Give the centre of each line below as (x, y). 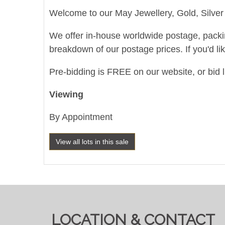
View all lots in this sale (92, 141)
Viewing (66, 94)
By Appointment (81, 117)
